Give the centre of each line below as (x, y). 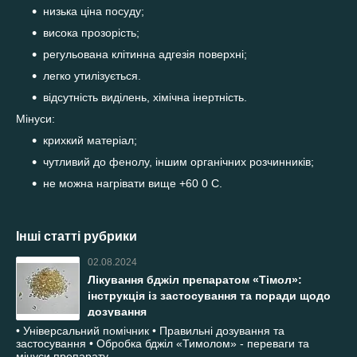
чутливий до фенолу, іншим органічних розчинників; (178, 162)
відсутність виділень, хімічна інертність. (145, 98)
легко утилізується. (92, 76)
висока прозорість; (91, 33)
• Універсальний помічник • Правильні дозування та (150, 331)
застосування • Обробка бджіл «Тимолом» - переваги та (163, 344)
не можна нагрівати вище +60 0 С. (133, 184)
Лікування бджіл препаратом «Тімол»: (195, 280)
